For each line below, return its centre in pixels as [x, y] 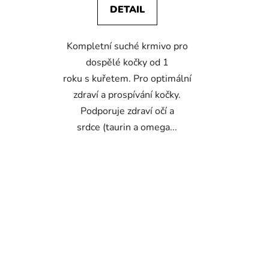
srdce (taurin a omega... [127, 127]
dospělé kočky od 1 [127, 62]
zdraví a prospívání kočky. [127, 95]
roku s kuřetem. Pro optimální [127, 78]
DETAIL [127, 9]
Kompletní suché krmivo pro [127, 46]
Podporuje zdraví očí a [127, 111]
